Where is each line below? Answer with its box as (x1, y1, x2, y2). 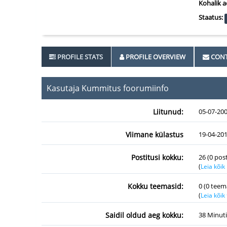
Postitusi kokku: (131, 153, 183, 162)
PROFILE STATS (57, 52, 103, 61)
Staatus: (199, 13, 223, 22)
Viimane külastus (126, 130, 183, 139)
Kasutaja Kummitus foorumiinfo (47, 83, 169, 94)
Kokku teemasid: (128, 181, 183, 191)
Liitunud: (153, 107, 183, 117)
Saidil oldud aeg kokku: (105, 210, 183, 220)
